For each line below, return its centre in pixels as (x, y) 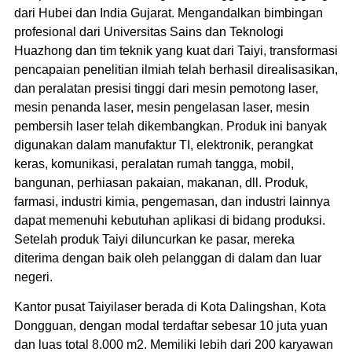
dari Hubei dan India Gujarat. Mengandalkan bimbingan (168, 13)
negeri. (33, 277)
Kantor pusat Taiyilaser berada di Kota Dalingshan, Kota (170, 306)
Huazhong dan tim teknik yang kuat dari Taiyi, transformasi (176, 50)
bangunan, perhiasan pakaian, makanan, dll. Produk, (161, 182)
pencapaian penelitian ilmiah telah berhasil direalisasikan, (176, 69)
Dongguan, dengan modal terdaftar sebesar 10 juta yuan (170, 325)
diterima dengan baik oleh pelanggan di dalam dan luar (167, 258)
